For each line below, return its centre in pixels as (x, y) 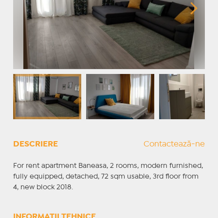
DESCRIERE (35, 144)
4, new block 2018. (43, 187)
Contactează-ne (174, 144)
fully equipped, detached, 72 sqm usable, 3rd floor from (106, 176)
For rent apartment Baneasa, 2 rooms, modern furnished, (108, 166)
